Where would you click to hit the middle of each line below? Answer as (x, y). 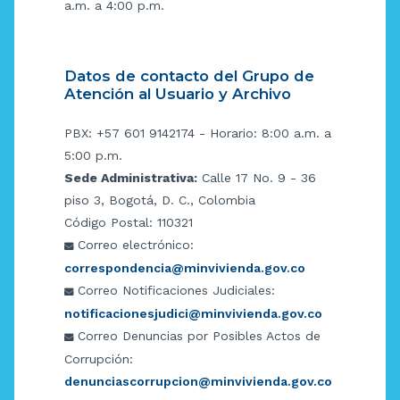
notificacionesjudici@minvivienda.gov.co (193, 314)
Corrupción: (99, 359)
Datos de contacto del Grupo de (189, 76)
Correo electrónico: (133, 245)
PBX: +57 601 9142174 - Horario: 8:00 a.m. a (198, 133)
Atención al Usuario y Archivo (178, 94)
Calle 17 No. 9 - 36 (257, 178)
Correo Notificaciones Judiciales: (174, 291)
